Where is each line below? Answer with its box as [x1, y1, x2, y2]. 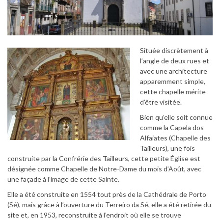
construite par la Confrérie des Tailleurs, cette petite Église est [7, 154, 200, 163]
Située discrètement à [140, 46, 208, 55]
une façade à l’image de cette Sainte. [7, 174, 119, 183]
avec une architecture [140, 66, 207, 75]
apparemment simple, [140, 77, 205, 85]
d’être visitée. [140, 97, 182, 106]
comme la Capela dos [140, 123, 204, 132]
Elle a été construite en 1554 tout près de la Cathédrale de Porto [7, 190, 206, 198]
